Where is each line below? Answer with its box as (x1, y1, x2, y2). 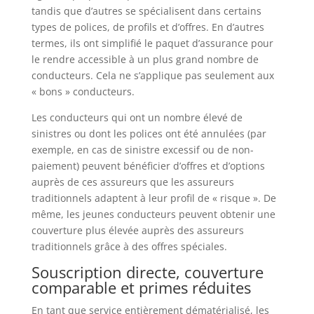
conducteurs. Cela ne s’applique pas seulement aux (31, 68, 274, 82)
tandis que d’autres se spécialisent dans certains (31, 4, 261, 18)
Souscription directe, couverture (31, 261, 264, 282)
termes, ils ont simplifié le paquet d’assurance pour (31, 36, 273, 50)
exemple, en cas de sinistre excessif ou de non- (31, 142, 254, 156)
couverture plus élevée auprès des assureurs (31, 223, 244, 237)
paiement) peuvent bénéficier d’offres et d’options (31, 158, 265, 172)
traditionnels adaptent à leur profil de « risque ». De (31, 191, 276, 205)
